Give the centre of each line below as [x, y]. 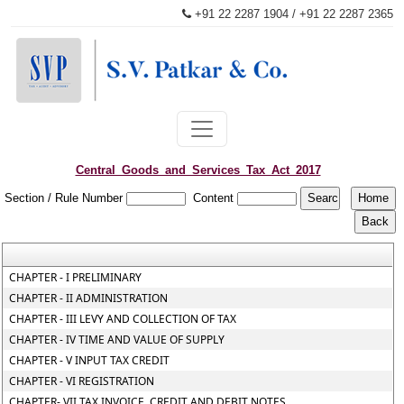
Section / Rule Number [64, 198]
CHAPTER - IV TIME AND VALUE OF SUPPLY [117, 340]
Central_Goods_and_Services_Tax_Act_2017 [198, 170]
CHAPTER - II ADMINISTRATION [89, 298]
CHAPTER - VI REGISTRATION [82, 381]
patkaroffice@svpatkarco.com [315, 43]
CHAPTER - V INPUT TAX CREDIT [90, 360]
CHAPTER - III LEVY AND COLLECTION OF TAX [123, 319]
